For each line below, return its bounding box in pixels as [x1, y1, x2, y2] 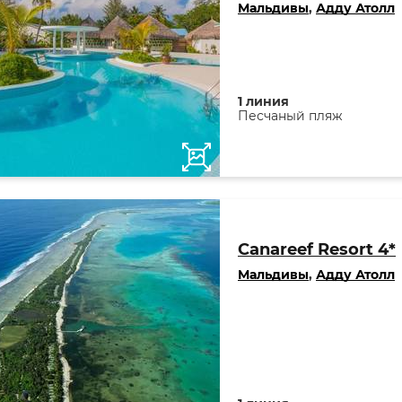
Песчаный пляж [238, 108, 343, 124]
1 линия [238, 93, 289, 109]
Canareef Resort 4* [238, 240, 396, 259]
